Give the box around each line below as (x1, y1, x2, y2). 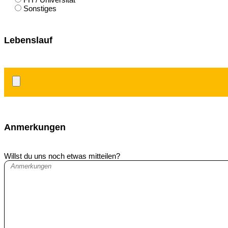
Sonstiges (23, 4, 56, 13)
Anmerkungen (4, 122, 66, 132)
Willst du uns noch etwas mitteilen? (4, 152, 120, 161)
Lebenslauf (4, 35, 52, 46)
